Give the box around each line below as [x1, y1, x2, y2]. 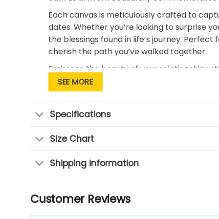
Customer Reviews [30, 191, 131, 207]
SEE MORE [58, 77, 93, 88]
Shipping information [50, 157, 139, 169]
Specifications [50, 108, 111, 120]
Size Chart [50, 132, 94, 145]
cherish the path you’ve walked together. [48, 46, 207, 58]
